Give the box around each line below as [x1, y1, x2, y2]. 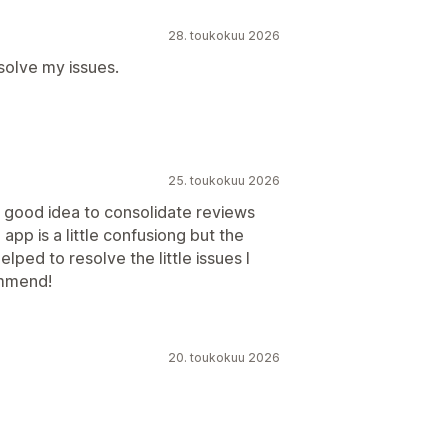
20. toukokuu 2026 [168, 350, 280, 365]
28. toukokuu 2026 [168, 28, 280, 43]
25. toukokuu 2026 [168, 173, 280, 188]
